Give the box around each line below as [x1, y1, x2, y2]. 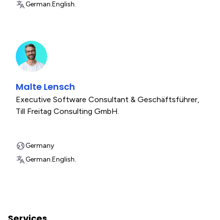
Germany [26, 141, 54, 150]
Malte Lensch [16, 81, 75, 93]
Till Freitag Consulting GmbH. [16, 107, 119, 116]
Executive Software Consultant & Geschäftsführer [16, 95, 197, 104]
